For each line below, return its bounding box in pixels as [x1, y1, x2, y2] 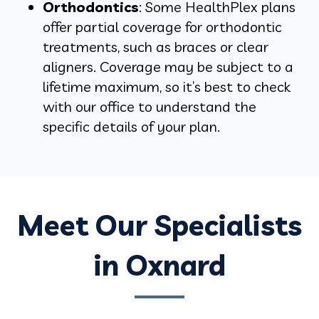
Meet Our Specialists [17, 207, 302, 244]
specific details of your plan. [43, 117, 220, 136]
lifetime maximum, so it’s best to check [43, 78, 291, 96]
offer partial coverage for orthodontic [43, 18, 282, 36]
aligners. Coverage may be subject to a [43, 58, 293, 76]
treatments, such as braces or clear [43, 38, 268, 56]
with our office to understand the [43, 98, 256, 116]
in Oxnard [93, 247, 226, 283]
